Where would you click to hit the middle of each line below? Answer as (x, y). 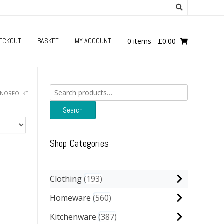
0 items (139, 41)
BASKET (48, 41)
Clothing (66, 179)
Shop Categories (79, 143)
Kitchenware (73, 217)
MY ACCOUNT (93, 41)
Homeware (70, 198)
